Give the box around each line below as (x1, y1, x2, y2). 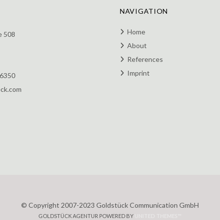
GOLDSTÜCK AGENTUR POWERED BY (38, 213, 135, 219)
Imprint (127, 69, 150, 77)
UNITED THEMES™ (135, 213, 182, 219)
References (127, 55, 163, 63)
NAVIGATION (120, 7, 168, 15)
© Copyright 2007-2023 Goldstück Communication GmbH (21, 201, 199, 209)
